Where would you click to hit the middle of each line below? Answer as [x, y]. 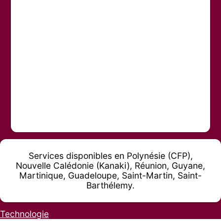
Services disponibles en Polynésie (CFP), [110, 155]
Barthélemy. [110, 185]
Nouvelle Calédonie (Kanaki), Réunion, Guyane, [110, 165]
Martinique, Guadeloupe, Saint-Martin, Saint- [110, 175]
